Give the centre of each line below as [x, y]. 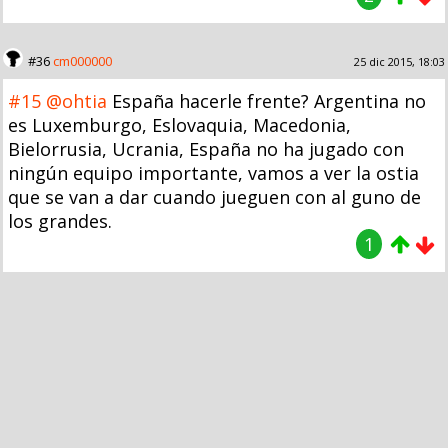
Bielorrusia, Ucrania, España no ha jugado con [206, 148]
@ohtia [76, 100]
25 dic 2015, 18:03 [399, 61]
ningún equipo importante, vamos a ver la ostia [213, 172]
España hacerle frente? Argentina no [266, 100]
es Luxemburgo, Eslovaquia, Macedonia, [179, 124]
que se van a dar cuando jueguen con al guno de [214, 196]
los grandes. [60, 220]
